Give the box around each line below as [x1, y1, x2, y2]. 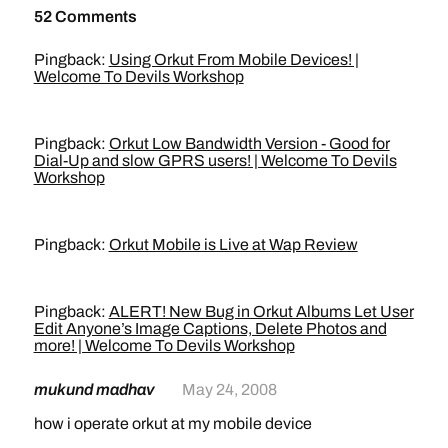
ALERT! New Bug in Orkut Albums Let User [108, 302, 414, 320]
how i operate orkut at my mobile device [33, 414, 312, 432]
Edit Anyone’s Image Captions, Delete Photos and [33, 319, 387, 337]
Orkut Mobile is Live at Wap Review [108, 235, 358, 253]
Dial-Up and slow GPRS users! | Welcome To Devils [33, 151, 397, 169]
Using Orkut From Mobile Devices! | [108, 50, 359, 68]
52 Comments [33, 7, 137, 25]
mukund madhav [33, 380, 157, 398]
